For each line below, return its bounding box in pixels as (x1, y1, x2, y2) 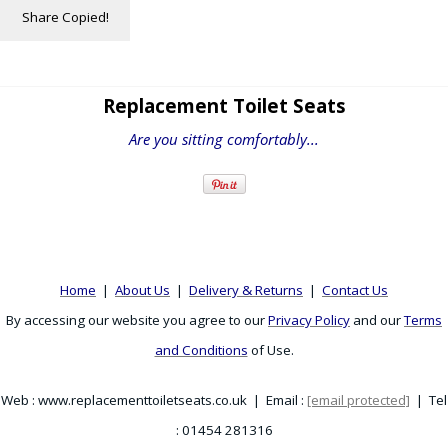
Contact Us (322, 280, 388, 299)
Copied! (61, 7, 109, 26)
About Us (115, 280, 170, 299)
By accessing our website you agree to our (6, 310, 268, 329)
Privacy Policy (268, 310, 350, 329)
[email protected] (307, 390, 410, 409)
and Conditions (154, 340, 248, 359)
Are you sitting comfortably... (129, 128, 319, 149)
